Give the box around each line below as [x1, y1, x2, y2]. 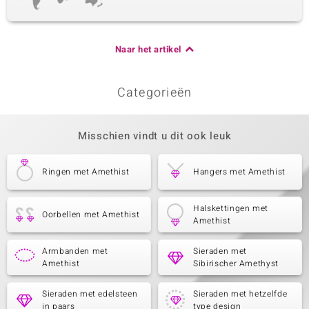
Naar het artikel [114, 43, 181, 56]
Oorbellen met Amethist [42, 208, 140, 221]
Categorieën [117, 83, 192, 102]
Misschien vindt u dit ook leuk [77, 128, 232, 143]
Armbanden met [42, 245, 108, 257]
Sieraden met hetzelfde [193, 288, 288, 300]
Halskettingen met [193, 202, 269, 215]
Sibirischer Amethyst [193, 257, 279, 270]
